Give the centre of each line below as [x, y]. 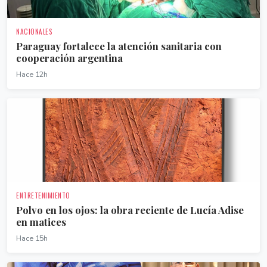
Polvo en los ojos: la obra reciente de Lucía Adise [130, 210]
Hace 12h [32, 74]
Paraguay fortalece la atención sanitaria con [119, 46]
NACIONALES [34, 32]
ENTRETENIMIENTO [43, 195]
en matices [41, 222]
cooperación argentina [69, 58]
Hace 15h [32, 238]
